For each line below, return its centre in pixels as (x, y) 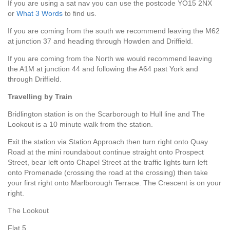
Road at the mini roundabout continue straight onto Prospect (106, 152)
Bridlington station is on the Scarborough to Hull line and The (106, 114)
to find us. (80, 14)
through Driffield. (35, 79)
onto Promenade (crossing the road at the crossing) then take (108, 173)
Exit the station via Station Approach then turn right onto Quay (108, 142)
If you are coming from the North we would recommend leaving (110, 59)
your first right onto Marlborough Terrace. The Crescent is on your (114, 183)
